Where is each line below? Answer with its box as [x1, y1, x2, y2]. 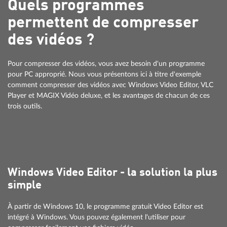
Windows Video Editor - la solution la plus [8, 167, 217, 179]
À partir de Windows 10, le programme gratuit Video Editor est [8, 203, 203, 211]
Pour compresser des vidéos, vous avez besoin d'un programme [8, 60, 205, 68]
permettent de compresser [8, 16, 199, 31]
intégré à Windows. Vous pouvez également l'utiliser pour [8, 213, 185, 221]
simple [8, 180, 42, 192]
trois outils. [8, 102, 42, 110]
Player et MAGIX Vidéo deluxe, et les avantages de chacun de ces [8, 92, 210, 100]
